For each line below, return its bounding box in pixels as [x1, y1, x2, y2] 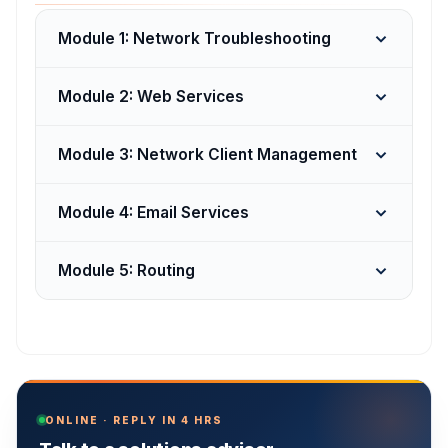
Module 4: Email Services [58, 203, 249, 222]
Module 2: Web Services [58, 87, 244, 106]
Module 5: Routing [58, 261, 195, 280]
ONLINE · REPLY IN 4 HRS [45, 414, 223, 426]
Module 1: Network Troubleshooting [58, 29, 331, 48]
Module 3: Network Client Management [58, 145, 357, 164]
